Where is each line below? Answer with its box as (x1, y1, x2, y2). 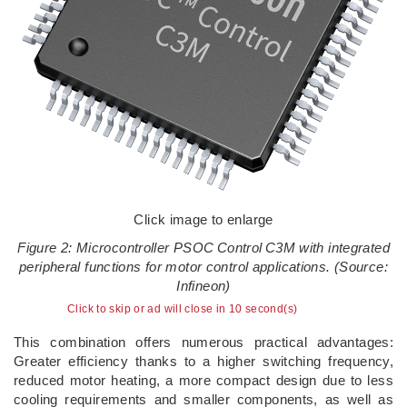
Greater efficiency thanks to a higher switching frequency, (14, 352, 393, 369)
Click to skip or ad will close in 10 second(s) (67, 303, 298, 315)
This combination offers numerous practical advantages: (14, 333, 393, 350)
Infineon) (176, 277, 231, 293)
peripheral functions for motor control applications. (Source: (19, 258, 388, 274)
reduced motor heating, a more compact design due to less (14, 372, 393, 388)
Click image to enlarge (134, 211, 273, 227)
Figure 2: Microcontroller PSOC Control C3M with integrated (17, 239, 390, 255)
